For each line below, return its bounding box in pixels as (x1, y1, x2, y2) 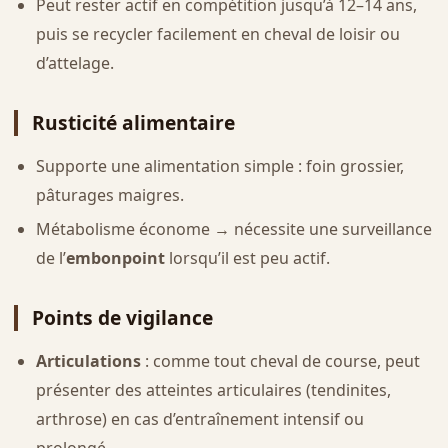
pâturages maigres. (35, 183, 184, 206)
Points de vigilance (31, 304, 213, 332)
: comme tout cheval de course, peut (140, 350, 420, 373)
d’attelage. (35, 51, 114, 74)
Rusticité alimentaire (31, 108, 235, 136)
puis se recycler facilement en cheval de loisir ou (35, 22, 400, 45)
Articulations (35, 350, 141, 373)
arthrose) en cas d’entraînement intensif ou (35, 408, 364, 431)
